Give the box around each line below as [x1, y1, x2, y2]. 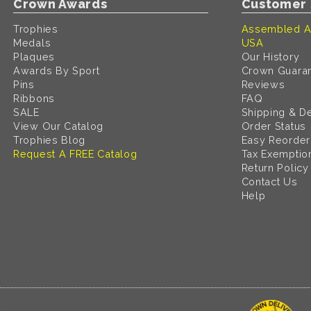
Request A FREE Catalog [13, 147, 137, 160]
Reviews [241, 78, 285, 90]
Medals [13, 36, 51, 49]
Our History [241, 50, 300, 62]
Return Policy [241, 161, 309, 174]
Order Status [241, 119, 306, 132]
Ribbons [13, 92, 55, 104]
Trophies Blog [13, 133, 86, 146]
